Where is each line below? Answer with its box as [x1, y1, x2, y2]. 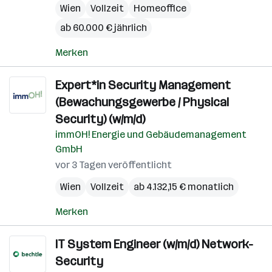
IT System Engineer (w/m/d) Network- [55, 237, 253, 251]
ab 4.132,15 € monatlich [134, 181, 234, 192]
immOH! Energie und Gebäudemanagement [55, 129, 246, 140]
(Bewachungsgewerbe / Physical [55, 95, 229, 109]
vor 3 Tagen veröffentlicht [55, 159, 172, 171]
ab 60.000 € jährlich [60, 22, 147, 33]
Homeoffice [134, 2, 186, 14]
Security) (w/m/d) [55, 112, 145, 126]
